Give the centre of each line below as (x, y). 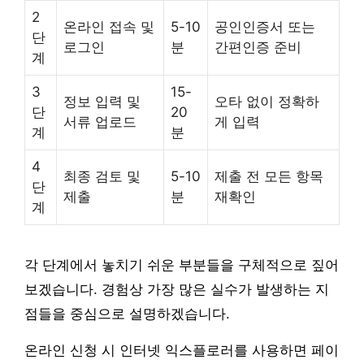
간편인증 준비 (258, 48)
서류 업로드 (100, 122)
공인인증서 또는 (265, 27)
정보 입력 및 (102, 102)
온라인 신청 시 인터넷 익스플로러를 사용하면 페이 (182, 351)
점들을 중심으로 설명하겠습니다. (127, 314)
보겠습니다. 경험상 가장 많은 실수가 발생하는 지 (177, 290)
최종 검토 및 (102, 177)
